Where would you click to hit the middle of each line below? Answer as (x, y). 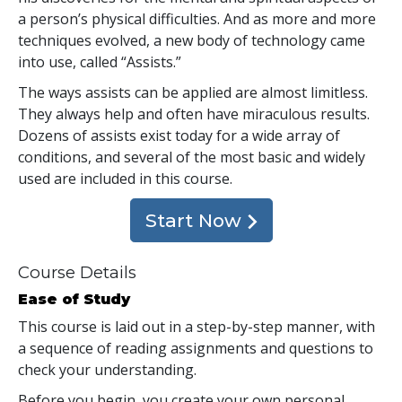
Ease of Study (74, 299)
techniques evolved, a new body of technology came (192, 40)
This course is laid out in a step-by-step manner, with (197, 326)
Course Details (77, 272)
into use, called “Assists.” (100, 61)
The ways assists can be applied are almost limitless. (193, 92)
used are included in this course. (127, 178)
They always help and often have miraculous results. (194, 114)
